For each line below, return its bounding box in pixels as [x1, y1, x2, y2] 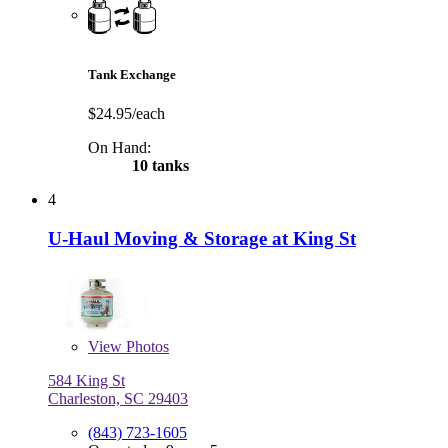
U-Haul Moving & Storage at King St [48, 227, 356, 249]
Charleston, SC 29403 [48, 390, 188, 408]
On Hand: [88, 138, 151, 156]
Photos [122, 338, 169, 356]
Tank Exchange [88, 66, 176, 82]
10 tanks [128, 156, 189, 174]
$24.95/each [88, 104, 165, 122]
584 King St [48, 372, 125, 390]
